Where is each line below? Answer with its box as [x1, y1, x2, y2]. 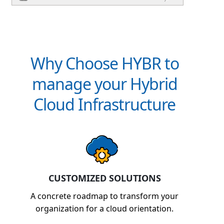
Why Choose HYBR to [30, 52, 179, 74]
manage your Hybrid [31, 72, 177, 94]
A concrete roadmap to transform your [30, 190, 178, 201]
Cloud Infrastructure [33, 93, 175, 115]
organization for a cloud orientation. [35, 202, 173, 214]
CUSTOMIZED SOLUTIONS [48, 171, 161, 184]
